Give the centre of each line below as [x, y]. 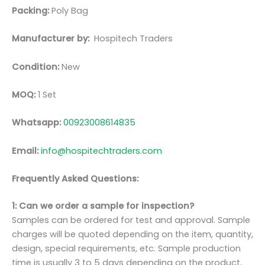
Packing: [32, 10]
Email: [26, 151]
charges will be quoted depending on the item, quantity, [132, 234]
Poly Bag [70, 10]
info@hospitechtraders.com [101, 151]
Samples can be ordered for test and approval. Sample [131, 220]
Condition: [35, 67]
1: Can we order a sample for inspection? [103, 206]
